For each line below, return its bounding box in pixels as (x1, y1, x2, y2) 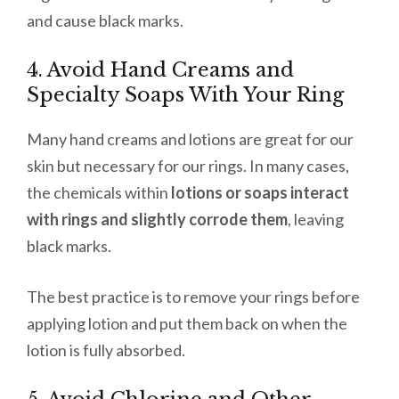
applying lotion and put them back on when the (27, 313, 347, 333)
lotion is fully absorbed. (27, 339, 188, 360)
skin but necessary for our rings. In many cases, (27, 155, 349, 175)
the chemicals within (27, 182, 171, 202)
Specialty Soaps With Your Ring (27, 82, 344, 107)
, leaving (288, 208, 344, 229)
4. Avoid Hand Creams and (27, 57, 294, 82)
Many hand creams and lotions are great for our (27, 128, 354, 149)
